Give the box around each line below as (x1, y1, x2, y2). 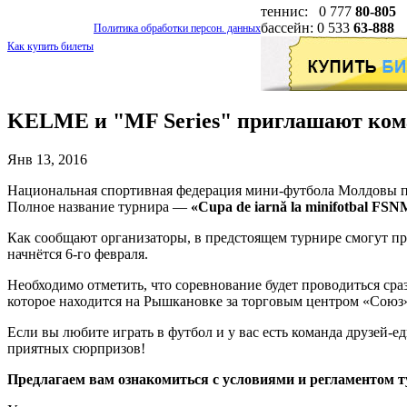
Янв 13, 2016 (7, 151, 87, 167)
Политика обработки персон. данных (94, 22, 261, 35)
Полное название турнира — (7, 198, 191, 214)
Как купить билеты (7, 40, 94, 53)
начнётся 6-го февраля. (7, 245, 148, 262)
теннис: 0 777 (261, 4, 355, 19)
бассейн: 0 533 (261, 20, 353, 35)
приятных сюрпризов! (7, 340, 145, 356)
